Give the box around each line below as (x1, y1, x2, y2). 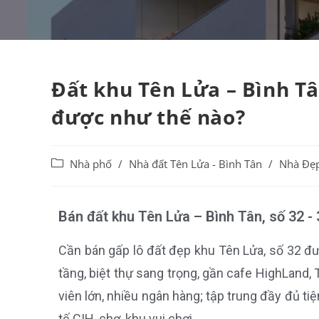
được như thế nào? (51, 103, 246, 130)
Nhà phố (70, 157, 112, 171)
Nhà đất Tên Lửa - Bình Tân (129, 157, 262, 171)
